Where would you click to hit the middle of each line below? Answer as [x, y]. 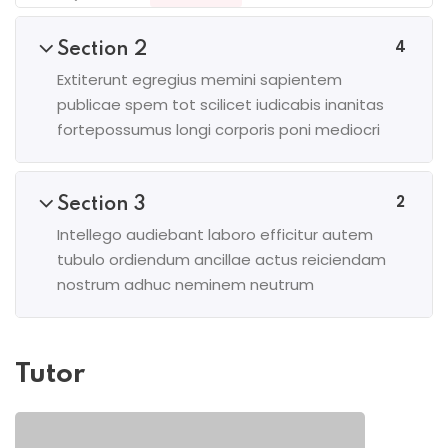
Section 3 [101, 205]
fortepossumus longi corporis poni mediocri [218, 129]
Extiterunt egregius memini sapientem [199, 79]
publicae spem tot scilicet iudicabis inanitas [220, 104]
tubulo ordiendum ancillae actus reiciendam [221, 259]
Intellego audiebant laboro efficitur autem [215, 234]
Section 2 [102, 50]
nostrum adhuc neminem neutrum [185, 284]
